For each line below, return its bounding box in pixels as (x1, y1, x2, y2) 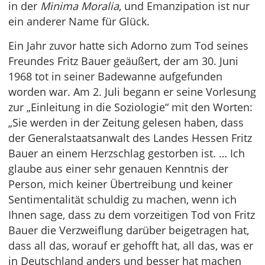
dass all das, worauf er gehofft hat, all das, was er (8, 238, 253, 253)
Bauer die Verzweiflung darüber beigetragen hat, (8, 223, 249, 238)
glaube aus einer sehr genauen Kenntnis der (8, 161, 228, 176)
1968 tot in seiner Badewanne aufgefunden (8, 69, 222, 84)
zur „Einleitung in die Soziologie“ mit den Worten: (8, 100, 253, 115)
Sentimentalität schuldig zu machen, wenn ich (8, 192, 237, 207)
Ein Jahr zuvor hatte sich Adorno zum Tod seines (8, 38, 248, 53)
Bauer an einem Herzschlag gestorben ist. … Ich (8, 146, 245, 161)
